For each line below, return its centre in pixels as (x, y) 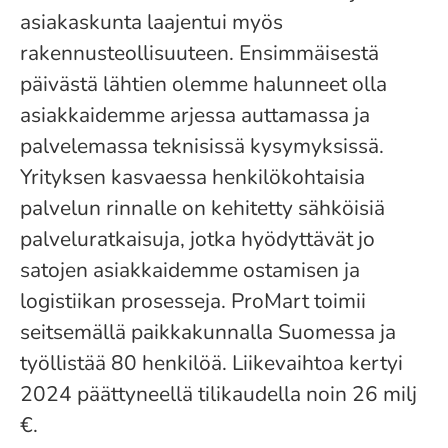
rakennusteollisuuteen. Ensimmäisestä (199, 53)
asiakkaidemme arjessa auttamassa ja (195, 115)
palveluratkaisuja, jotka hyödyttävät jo (197, 239)
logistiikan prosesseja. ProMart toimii (193, 301)
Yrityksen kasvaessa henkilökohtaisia (192, 177)
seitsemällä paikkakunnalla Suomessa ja (208, 332)
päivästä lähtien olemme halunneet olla (203, 84)
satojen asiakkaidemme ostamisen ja (190, 270)
